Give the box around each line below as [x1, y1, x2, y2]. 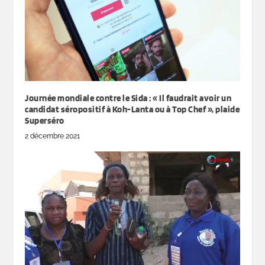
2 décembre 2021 [25, 131, 80, 140]
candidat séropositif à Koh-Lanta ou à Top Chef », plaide [25, 104, 240, 115]
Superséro [25, 115, 64, 126]
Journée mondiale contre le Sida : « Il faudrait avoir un [25, 92, 232, 104]
